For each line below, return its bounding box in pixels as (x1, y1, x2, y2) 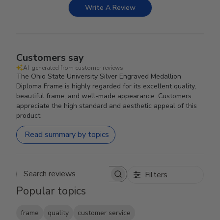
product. (16, 110, 42, 120)
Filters (144, 169, 167, 180)
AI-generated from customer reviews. (23, 63, 125, 72)
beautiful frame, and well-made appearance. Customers (16, 91, 192, 101)
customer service (78, 208, 131, 218)
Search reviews (71, 173, 123, 184)
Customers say (16, 51, 84, 64)
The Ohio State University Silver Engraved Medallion (16, 71, 182, 81)
